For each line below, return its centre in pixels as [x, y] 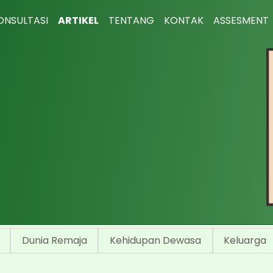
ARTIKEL [78, 20]
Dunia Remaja [54, 240]
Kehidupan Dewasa [155, 240]
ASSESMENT [241, 20]
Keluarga [245, 240]
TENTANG [131, 20]
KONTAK [183, 20]
